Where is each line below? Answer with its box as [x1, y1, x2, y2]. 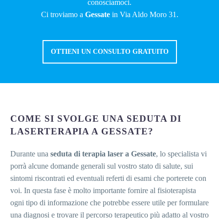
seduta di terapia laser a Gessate [50, 149, 156, 158]
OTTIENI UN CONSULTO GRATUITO [50, 47, 169, 55]
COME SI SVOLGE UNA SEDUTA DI [10, 113, 181, 124]
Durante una [10, 149, 50, 158]
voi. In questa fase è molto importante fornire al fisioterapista [10, 186, 196, 195]
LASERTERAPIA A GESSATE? [10, 126, 153, 136]
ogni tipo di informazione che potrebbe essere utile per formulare [10, 198, 209, 207]
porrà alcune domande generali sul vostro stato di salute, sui [10, 161, 193, 170]
